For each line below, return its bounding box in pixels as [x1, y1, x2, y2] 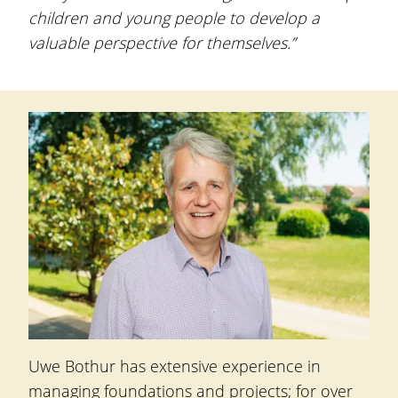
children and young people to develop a [28, 7, 320, 28]
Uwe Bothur [28, 355, 120, 377]
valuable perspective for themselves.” [28, 32, 299, 53]
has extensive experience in [120, 355, 321, 377]
